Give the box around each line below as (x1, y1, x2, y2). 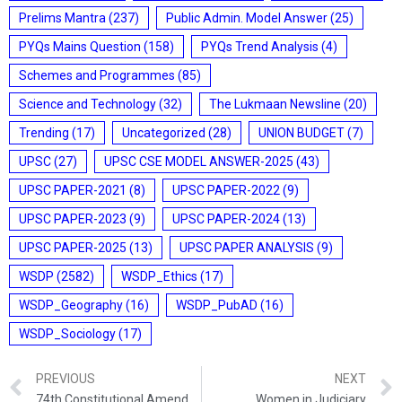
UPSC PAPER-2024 (172, 212, 280, 227)
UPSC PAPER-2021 (19, 183, 127, 198)
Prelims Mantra (19, 11, 106, 26)
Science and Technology (19, 97, 156, 112)
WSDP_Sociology (19, 327, 116, 342)
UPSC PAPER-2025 (19, 240, 127, 256)
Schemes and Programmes (19, 68, 175, 83)
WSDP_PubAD (176, 298, 258, 313)
